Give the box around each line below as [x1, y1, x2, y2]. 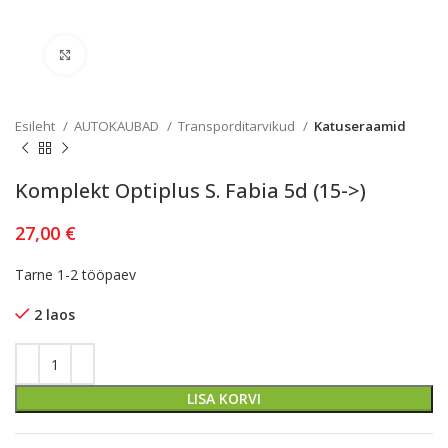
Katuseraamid [314, 117, 406, 135]
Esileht [15, 117, 58, 135]
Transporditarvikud [178, 117, 298, 135]
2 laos [34, 305, 75, 324]
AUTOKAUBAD [74, 117, 162, 135]
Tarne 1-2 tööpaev [15, 265, 136, 284]
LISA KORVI [187, 389, 261, 408]
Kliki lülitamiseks [85, 46, 191, 64]
